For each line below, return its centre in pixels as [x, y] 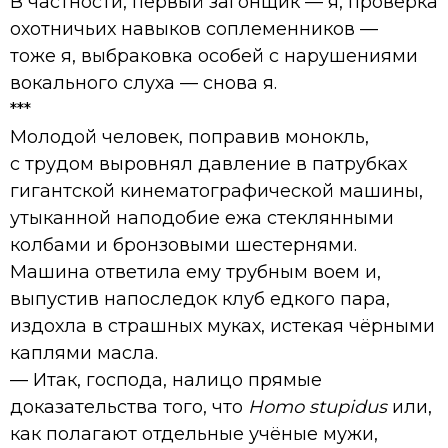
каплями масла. [84, 352]
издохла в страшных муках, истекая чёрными [222, 325]
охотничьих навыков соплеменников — [194, 28]
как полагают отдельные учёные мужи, [194, 433]
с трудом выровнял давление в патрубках [208, 163]
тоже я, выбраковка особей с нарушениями [214, 55]
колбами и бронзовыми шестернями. [183, 244]
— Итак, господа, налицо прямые [166, 379]
